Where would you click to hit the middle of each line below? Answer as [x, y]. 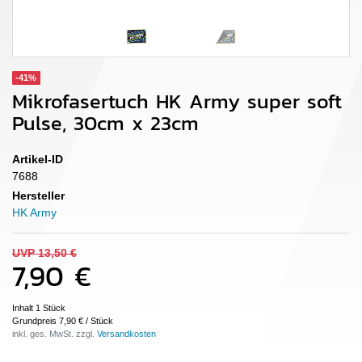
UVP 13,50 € [44, 253]
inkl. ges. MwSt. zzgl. [55, 334]
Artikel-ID [38, 159]
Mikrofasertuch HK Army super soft [177, 101]
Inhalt [24, 308]
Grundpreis [36, 321]
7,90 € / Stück [86, 321]
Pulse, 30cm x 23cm [105, 122]
